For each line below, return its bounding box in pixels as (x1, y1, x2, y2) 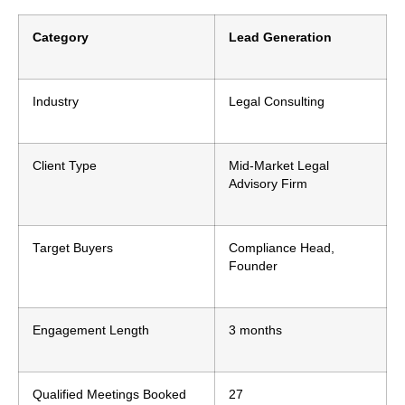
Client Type (33, 158, 97, 173)
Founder (229, 259, 278, 273)
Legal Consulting (229, 94, 325, 108)
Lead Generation (229, 30, 332, 44)
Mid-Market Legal (229, 158, 329, 173)
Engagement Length (33, 323, 149, 337)
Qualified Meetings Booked (33, 387, 186, 401)
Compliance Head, (229, 240, 334, 255)
